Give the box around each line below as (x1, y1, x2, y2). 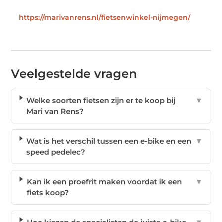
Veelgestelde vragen (11, 66, 137, 81)
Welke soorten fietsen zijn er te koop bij (26, 96, 176, 106)
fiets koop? (26, 188, 69, 198)
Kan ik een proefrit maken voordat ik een (26, 177, 182, 187)
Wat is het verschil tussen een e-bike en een (26, 136, 191, 146)
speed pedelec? (26, 147, 85, 157)
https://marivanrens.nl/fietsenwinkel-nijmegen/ (19, 13, 191, 22)
